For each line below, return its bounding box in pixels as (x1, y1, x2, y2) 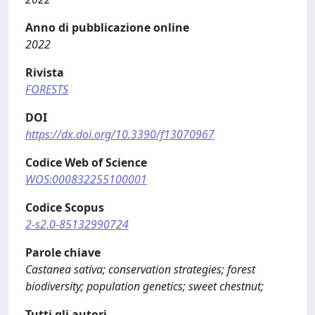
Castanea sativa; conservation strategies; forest (25, 261, 255, 277)
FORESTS (25, 81, 68, 97)
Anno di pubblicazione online (25, 19, 189, 35)
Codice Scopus (25, 199, 104, 215)
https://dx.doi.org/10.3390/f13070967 (25, 126, 214, 142)
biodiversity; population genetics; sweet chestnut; (25, 278, 264, 294)
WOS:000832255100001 (25, 171, 147, 187)
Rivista (25, 64, 64, 80)
